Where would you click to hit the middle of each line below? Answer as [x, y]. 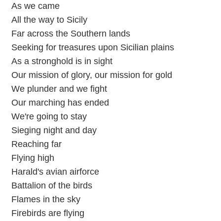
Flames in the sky [46, 199]
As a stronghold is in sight [62, 61]
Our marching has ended [60, 103]
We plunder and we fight [59, 89]
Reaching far [36, 144]
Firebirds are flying [48, 213]
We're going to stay [49, 116]
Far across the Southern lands [71, 34]
